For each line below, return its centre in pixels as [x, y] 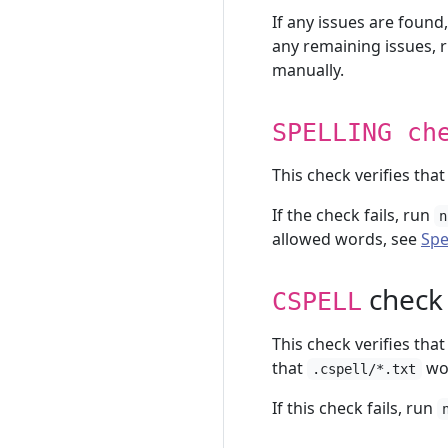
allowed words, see [346, 239]
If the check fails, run [353, 215]
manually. [308, 70]
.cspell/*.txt [364, 369]
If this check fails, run [354, 408]
